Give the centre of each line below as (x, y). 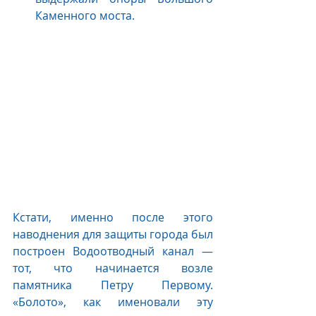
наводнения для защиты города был (113, 234)
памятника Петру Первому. (113, 285)
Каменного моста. (85, 16)
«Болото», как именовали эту (113, 302)
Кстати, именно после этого (113, 217)
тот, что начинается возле (113, 268)
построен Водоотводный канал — (113, 251)
